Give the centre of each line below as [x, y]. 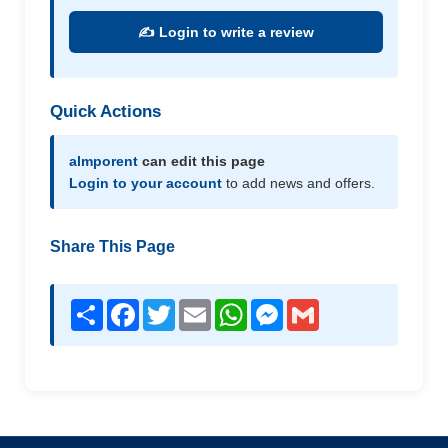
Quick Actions [105, 111]
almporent [103, 161]
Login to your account [145, 183]
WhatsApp [282, 307]
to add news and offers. [298, 183]
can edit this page [201, 161]
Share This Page [112, 246]
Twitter [198, 307]
